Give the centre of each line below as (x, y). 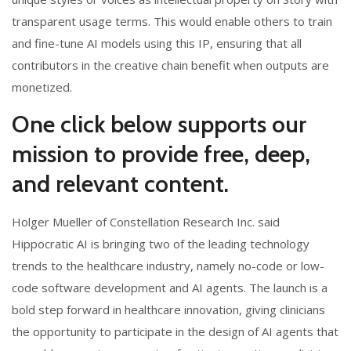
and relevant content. (120, 183)
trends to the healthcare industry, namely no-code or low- (168, 265)
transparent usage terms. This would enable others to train (172, 21)
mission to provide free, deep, (161, 154)
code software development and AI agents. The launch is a (170, 287)
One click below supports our (159, 124)
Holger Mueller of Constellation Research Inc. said (146, 221)
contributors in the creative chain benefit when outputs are (170, 65)
